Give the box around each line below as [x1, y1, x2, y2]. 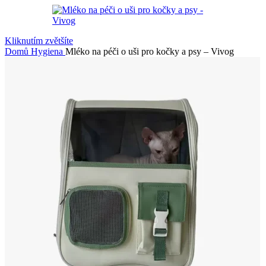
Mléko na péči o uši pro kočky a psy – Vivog [65, 46, 234, 56]
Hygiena [31, 46, 65, 56]
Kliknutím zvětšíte [5, 36, 73, 46]
